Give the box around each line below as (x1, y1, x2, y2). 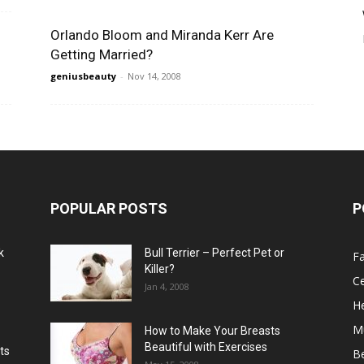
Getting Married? (50, 46, 153, 63)
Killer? (145, 262, 175, 275)
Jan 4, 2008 (145, 280, 189, 292)
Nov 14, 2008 (128, 70, 181, 82)
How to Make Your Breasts (145, 324, 280, 337)
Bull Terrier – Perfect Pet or (145, 246, 284, 259)
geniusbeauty (50, 70, 116, 82)
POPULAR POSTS (50, 200, 167, 217)
